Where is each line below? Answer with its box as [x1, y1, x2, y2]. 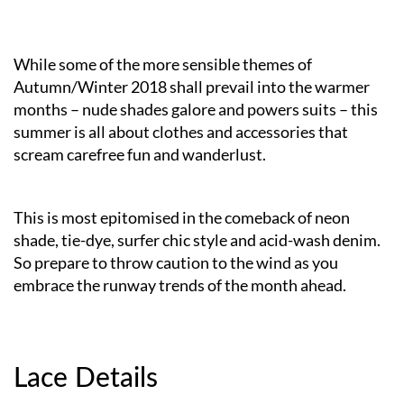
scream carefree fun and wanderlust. [14, 144, 266, 165]
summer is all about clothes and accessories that [14, 122, 348, 142]
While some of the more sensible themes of [14, 54, 312, 75]
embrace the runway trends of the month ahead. [14, 275, 346, 296]
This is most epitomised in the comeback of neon [14, 207, 350, 228]
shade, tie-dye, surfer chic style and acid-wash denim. [14, 230, 381, 251]
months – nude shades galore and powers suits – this [14, 99, 378, 120]
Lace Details [14, 365, 158, 393]
